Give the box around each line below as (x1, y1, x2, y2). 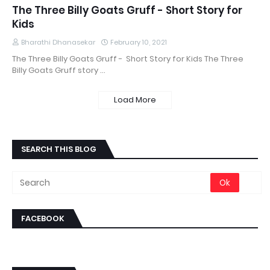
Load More (114, 94, 156, 105)
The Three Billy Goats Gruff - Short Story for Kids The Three (12, 53, 243, 64)
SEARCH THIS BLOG (21, 143, 96, 155)
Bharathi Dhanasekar (21, 37, 95, 47)
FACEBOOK (21, 213, 64, 224)
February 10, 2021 (110, 37, 167, 47)
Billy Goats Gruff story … (12, 64, 105, 76)
